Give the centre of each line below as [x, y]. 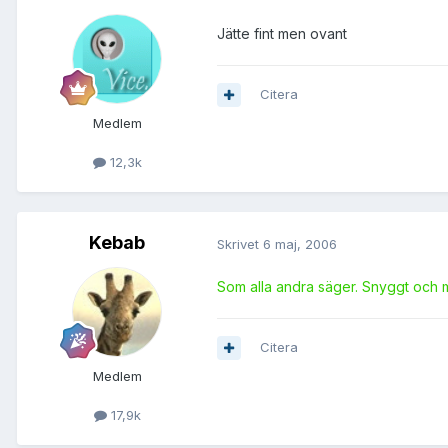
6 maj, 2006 [300, 243]
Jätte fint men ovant [282, 34]
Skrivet [240, 243]
